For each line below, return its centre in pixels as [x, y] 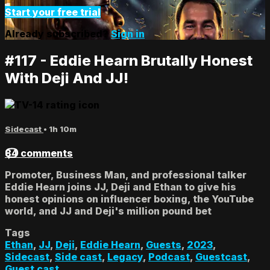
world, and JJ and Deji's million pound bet [108, 211]
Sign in [128, 33]
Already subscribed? [58, 33]
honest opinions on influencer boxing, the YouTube [129, 199]
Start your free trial [53, 12]
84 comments [39, 153]
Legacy [125, 256]
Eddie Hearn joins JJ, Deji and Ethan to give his [121, 187]
